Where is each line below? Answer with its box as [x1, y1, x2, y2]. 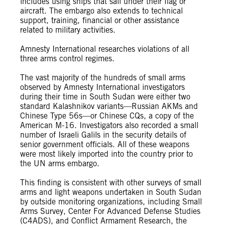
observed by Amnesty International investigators [20, 82, 185, 92]
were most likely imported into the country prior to [20, 149, 193, 159]
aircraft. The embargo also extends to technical [20, 6, 183, 16]
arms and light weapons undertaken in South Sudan [20, 187, 201, 197]
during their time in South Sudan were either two [20, 92, 190, 101]
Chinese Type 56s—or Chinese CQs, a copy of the [20, 111, 194, 121]
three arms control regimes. [20, 54, 115, 63]
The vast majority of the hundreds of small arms [20, 73, 185, 82]
